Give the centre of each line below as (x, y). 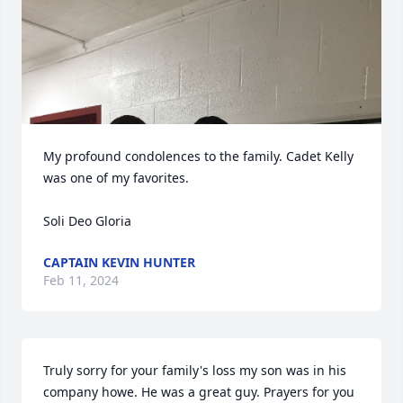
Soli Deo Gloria (87, 221)
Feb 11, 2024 (81, 280)
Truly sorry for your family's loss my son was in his (195, 370)
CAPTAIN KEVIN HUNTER (119, 262)
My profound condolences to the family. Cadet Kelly (198, 156)
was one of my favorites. (118, 178)
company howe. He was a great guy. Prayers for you (199, 392)
